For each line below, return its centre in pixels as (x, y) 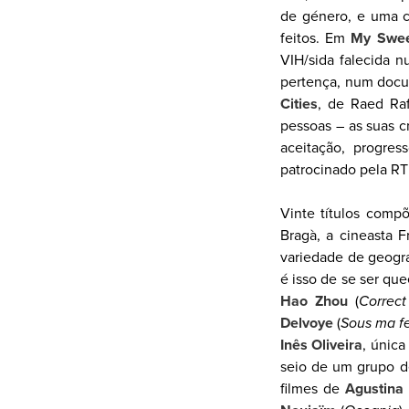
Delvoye (307, 323)
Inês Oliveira (322, 345)
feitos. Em (316, 38)
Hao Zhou (314, 301)
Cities (299, 104)
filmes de (313, 389)
